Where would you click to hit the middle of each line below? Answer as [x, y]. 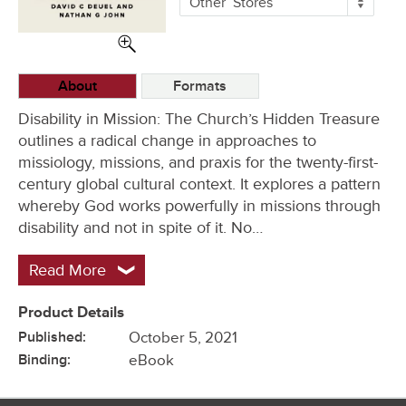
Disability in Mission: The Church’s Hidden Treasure [199, 118]
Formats [200, 86]
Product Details [71, 312]
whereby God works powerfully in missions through [199, 205]
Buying [203, 13]
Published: [52, 337]
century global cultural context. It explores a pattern [199, 184]
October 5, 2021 [184, 337]
